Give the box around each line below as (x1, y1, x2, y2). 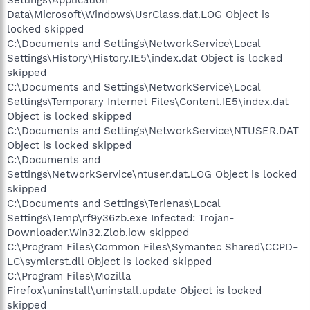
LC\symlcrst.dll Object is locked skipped (7, 255, 212, 268)
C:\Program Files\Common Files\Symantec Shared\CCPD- (7, 241, 298, 253)
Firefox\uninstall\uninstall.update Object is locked (7, 284, 262, 297)
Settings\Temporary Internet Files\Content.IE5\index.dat (7, 95, 289, 108)
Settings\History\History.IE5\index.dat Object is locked (7, 52, 282, 64)
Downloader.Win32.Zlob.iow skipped (7, 226, 189, 239)
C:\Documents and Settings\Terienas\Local (7, 197, 220, 210)
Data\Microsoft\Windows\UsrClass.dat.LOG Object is (7, 8, 270, 21)
